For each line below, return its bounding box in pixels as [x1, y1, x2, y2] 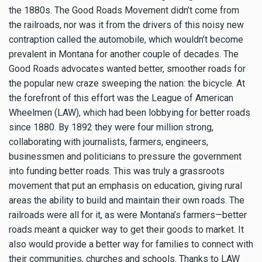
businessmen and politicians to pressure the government [9, 150, 242, 162]
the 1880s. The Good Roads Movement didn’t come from [9, 4, 239, 16]
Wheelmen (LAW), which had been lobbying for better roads [9, 106, 250, 118]
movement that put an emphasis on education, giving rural [9, 180, 242, 191]
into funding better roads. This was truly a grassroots [9, 165, 225, 177]
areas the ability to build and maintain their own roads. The [9, 194, 244, 206]
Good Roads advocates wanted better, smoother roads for [9, 63, 246, 74]
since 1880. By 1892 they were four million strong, [9, 121, 213, 133]
